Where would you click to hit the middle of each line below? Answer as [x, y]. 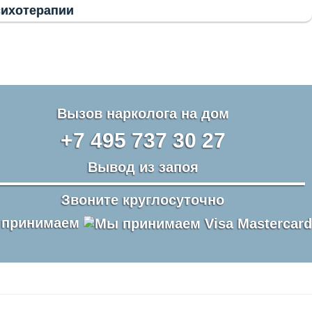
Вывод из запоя [143, 167]
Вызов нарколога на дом [143, 114]
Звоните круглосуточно [143, 200]
